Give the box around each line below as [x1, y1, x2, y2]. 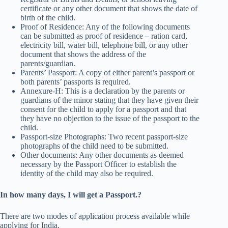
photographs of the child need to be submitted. [20, 141, 168, 151]
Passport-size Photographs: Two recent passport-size [20, 132, 188, 141]
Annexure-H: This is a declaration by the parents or [20, 87, 185, 96]
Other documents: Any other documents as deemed [20, 151, 184, 160]
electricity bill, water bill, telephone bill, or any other [20, 41, 188, 50]
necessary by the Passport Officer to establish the [20, 160, 177, 169]
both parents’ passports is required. [20, 77, 131, 87]
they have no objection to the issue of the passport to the [20, 114, 199, 123]
